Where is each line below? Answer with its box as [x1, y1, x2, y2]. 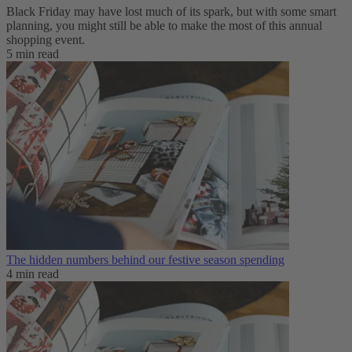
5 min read [6, 47, 59, 61]
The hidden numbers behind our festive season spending [6, 253, 284, 267]
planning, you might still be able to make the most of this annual [6, 19, 322, 33]
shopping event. [6, 33, 85, 47]
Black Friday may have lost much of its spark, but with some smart [6, 5, 336, 19]
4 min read [6, 267, 59, 281]
